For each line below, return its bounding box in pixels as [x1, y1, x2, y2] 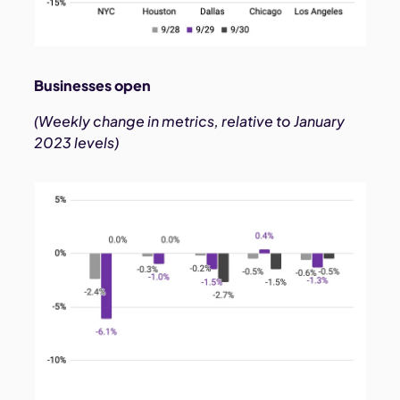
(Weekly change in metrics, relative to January [34, 112, 346, 131]
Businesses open [34, 76, 152, 96]
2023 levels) [34, 133, 120, 153]
